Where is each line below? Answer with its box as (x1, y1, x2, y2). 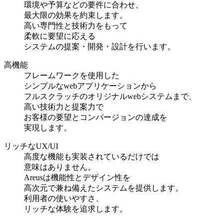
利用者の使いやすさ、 (24, 194, 104, 203)
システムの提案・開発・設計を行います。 (24, 42, 175, 51)
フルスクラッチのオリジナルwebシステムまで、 (24, 92, 197, 101)
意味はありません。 (24, 163, 96, 172)
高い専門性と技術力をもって (24, 21, 127, 30)
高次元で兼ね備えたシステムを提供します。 (24, 184, 183, 193)
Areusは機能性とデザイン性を (24, 173, 130, 182)
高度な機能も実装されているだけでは (24, 152, 159, 161)
